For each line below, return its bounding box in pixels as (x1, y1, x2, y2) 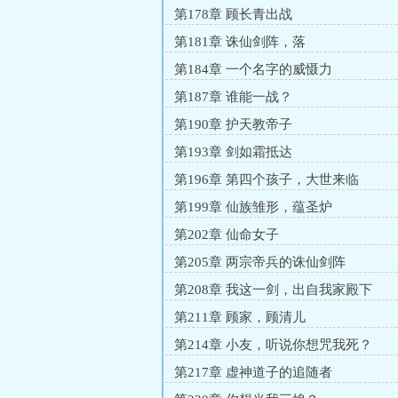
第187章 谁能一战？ (174, 90, 292, 104)
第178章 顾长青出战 (174, 7, 292, 21)
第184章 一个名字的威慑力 (174, 62, 332, 76)
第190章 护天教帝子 (174, 117, 292, 131)
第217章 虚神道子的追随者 (174, 365, 332, 379)
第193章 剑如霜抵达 (174, 145, 292, 159)
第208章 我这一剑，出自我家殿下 (174, 283, 372, 297)
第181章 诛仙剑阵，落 (174, 35, 306, 49)
